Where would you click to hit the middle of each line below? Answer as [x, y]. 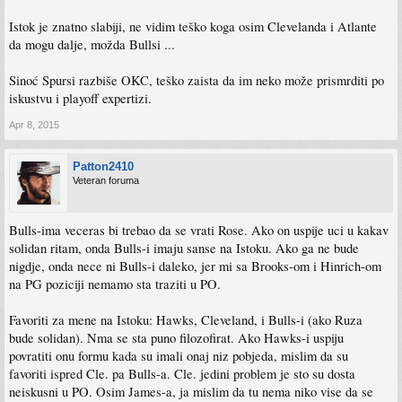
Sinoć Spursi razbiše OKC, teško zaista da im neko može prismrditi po [197, 81]
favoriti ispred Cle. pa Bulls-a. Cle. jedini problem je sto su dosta [182, 374]
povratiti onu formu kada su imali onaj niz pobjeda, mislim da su [179, 356]
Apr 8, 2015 [34, 125]
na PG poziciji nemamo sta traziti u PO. [115, 284]
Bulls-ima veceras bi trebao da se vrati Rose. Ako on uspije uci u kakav [199, 231]
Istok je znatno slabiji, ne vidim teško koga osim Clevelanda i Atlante [193, 27]
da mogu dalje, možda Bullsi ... [92, 45]
